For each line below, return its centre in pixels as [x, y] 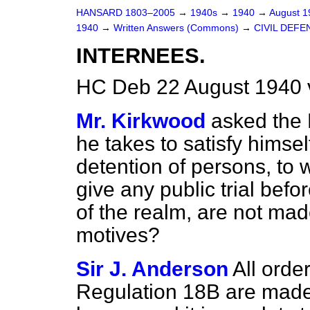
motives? [118, 235]
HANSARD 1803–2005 [126, 13]
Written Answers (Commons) [177, 28]
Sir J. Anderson [152, 269]
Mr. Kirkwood [141, 121]
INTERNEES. [141, 56]
